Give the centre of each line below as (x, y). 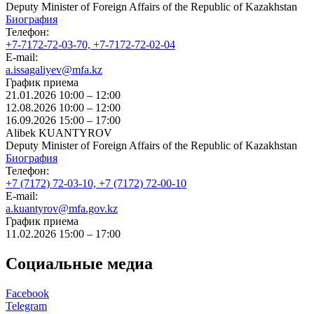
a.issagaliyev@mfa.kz (54, 69)
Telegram (26, 306)
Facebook (27, 293)
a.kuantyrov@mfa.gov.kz (62, 208)
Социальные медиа (79, 263)
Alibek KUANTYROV (59, 132)
